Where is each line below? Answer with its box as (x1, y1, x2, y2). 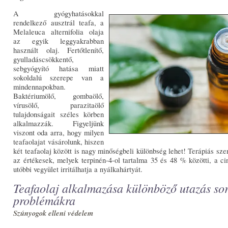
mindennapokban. (13, 81, 66, 92)
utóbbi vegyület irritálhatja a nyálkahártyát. (13, 164, 146, 174)
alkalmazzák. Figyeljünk (13, 118, 104, 128)
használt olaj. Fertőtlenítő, (13, 45, 104, 55)
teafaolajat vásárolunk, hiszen (13, 136, 104, 147)
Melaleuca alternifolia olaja (13, 26, 104, 37)
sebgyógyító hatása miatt (13, 63, 104, 73)
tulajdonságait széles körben (13, 109, 104, 119)
